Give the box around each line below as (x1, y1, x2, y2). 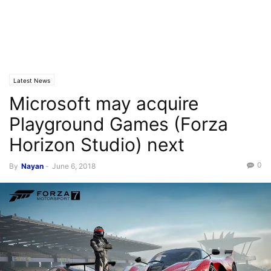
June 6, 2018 (52, 162, 96, 171)
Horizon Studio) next (9, 134, 184, 155)
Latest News (13, 77, 50, 84)
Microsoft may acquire (9, 93, 198, 114)
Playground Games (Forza (9, 113, 228, 135)
